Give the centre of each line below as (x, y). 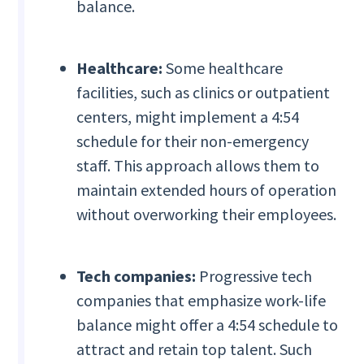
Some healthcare (223, 68)
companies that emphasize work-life (201, 301)
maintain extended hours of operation (207, 190)
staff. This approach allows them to (198, 166)
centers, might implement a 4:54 (188, 117)
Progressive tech (254, 276)
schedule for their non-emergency (193, 141)
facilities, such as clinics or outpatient (204, 93)
